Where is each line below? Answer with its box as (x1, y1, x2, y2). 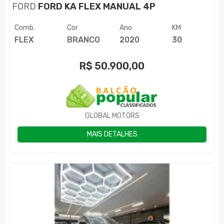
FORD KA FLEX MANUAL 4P (36, 1, 156, 12)
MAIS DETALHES (86, 130, 137, 139)
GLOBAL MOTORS (84, 111, 139, 120)
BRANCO (66, 35, 100, 45)
